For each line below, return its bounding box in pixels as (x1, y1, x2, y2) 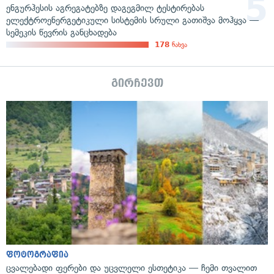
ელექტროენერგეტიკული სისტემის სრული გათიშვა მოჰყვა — (6, 14, 259, 26)
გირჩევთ (111, 76, 163, 89)
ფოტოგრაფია (6, 250, 68, 260)
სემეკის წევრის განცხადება (6, 26, 117, 38)
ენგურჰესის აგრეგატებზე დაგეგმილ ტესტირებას (6, 2, 204, 13)
